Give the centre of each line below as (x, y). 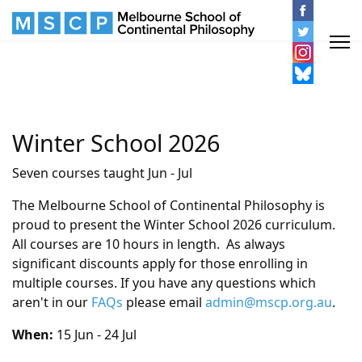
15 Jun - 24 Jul (97, 335)
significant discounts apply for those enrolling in (160, 263)
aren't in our (52, 302)
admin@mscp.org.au (269, 302)
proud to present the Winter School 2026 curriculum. (175, 225)
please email (164, 302)
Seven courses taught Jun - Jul (102, 173)
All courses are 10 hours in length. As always (149, 244)
